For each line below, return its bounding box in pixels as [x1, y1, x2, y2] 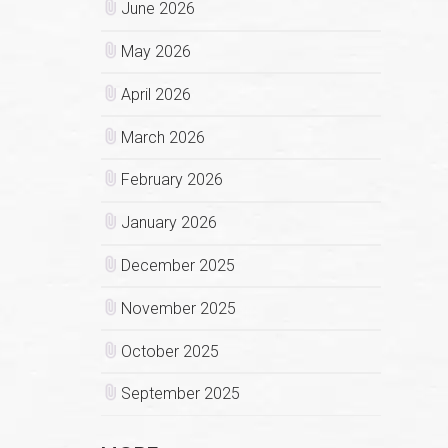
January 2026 [120, 213, 217, 233]
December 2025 [120, 255, 235, 275]
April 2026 [120, 84, 191, 104]
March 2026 [120, 127, 205, 147]
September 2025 [120, 384, 240, 404]
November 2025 [120, 298, 236, 318]
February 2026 [120, 170, 223, 190]
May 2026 [120, 42, 191, 62]
